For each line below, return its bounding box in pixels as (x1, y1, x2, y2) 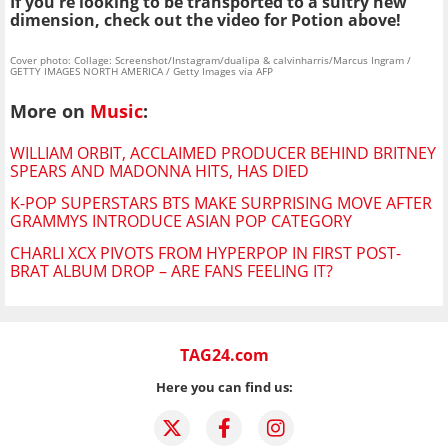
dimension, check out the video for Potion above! (10, 9, 401, 32)
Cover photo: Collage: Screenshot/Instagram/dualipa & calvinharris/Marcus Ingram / (10, 53, 411, 68)
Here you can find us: (155, 378, 293, 396)
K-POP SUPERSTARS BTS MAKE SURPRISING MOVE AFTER (10, 192, 432, 214)
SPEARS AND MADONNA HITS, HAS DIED (10, 160, 309, 182)
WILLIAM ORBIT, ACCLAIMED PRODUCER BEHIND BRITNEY (10, 142, 436, 164)
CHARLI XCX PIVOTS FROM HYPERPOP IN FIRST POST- (10, 242, 401, 264)
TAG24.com (179, 344, 269, 366)
